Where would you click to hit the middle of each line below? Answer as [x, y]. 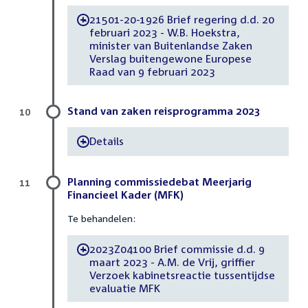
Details [106, 141]
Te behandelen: [101, 219]
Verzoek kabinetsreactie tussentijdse [182, 275]
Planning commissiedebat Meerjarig [159, 182]
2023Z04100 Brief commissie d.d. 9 [177, 249]
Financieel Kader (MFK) [125, 195]
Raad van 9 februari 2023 [152, 71]
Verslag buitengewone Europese [170, 58]
